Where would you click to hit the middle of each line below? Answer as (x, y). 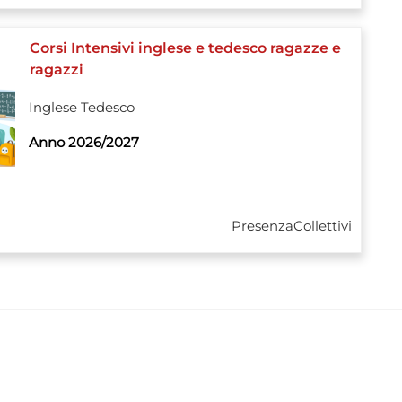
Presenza (262, 226)
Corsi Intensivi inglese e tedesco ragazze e (185, 48)
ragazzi (56, 70)
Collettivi (323, 226)
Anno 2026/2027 (83, 143)
